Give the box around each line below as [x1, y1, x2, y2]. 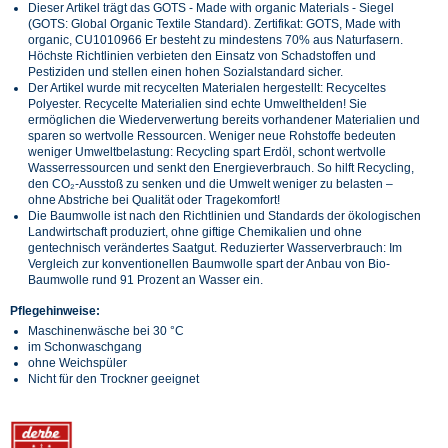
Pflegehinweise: [10, 303, 100, 318]
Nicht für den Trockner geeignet [28, 371, 199, 386]
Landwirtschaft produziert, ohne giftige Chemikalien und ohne [28, 224, 362, 239]
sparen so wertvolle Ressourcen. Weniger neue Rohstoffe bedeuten [28, 128, 396, 143]
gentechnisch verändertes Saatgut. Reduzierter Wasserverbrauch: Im [28, 240, 402, 255]
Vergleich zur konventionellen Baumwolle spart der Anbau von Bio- [28, 256, 390, 271]
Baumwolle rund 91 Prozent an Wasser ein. [28, 272, 263, 287]
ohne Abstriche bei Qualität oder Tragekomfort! [28, 192, 280, 207]
